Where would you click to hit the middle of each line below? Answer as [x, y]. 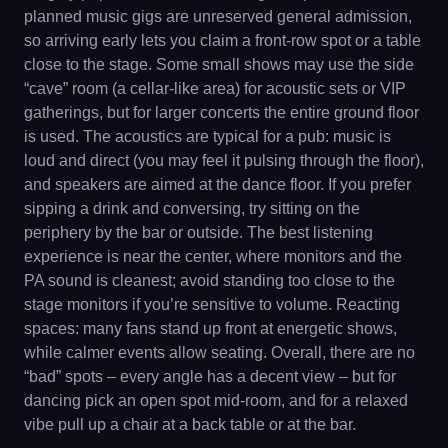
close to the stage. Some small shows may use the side [219, 64]
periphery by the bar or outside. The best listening [198, 232]
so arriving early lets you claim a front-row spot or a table [222, 40]
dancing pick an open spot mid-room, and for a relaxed [216, 400]
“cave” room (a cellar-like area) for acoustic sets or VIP [215, 88]
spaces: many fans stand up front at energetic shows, [210, 328]
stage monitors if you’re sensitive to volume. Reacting [212, 304]
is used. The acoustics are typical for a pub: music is [207, 136]
